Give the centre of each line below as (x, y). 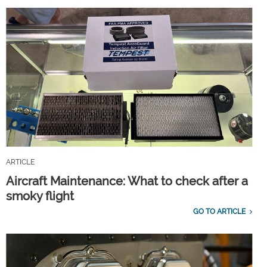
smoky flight (40, 196)
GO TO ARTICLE (219, 212)
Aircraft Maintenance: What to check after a (127, 181)
